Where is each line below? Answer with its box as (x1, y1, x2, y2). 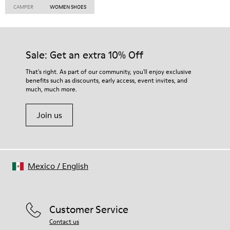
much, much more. (26, 85, 77, 93)
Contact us (49, 217, 79, 226)
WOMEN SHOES (50, 3, 86, 10)
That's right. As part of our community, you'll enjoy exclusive (26, 67, 191, 76)
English (62, 160, 88, 171)
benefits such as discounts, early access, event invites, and (26, 76, 187, 85)
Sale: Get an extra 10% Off (26, 48, 143, 62)
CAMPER (13, 3, 33, 10)
